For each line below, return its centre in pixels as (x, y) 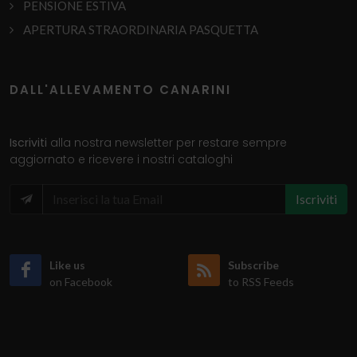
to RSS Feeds (261, 282)
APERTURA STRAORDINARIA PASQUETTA (141, 30)
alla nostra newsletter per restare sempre (169, 143)
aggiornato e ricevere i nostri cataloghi (121, 160)
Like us (67, 265)
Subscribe (253, 265)
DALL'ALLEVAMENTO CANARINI (120, 90)
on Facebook (81, 282)
